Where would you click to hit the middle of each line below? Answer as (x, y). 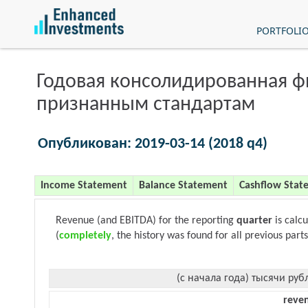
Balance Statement (183, 186)
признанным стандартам (146, 105)
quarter (254, 221)
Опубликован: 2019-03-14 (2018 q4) (153, 144)
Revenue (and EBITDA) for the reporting (146, 221)
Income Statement (84, 186)
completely (85, 236)
